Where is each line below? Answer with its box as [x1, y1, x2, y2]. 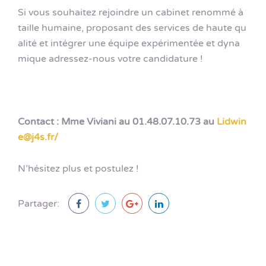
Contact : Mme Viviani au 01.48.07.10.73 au [18, 116, 217, 128]
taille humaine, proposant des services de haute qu [18, 21, 246, 34]
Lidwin [217, 116, 246, 128]
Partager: [18, 197, 59, 210]
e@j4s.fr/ [18, 131, 58, 144]
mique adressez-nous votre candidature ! [18, 52, 203, 65]
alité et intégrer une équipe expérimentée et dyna [18, 37, 240, 49]
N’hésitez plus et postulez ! [18, 163, 139, 175]
